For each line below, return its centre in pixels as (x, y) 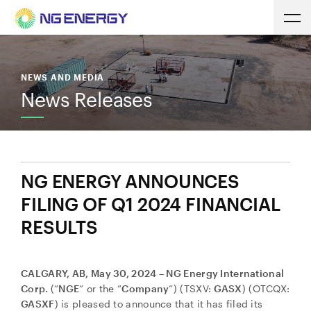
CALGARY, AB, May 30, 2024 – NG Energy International (153, 273)
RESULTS (59, 227)
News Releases (86, 99)
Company (145, 288)
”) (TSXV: (192, 288)
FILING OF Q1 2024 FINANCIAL (151, 204)
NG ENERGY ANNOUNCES (130, 181)
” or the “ (101, 288)
